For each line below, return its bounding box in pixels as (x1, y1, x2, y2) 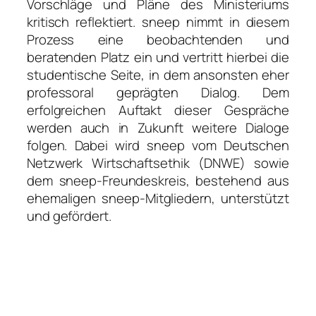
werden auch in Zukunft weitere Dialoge (27, 118, 289, 137)
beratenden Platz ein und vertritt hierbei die (27, 47, 289, 66)
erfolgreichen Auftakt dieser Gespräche (27, 100, 289, 119)
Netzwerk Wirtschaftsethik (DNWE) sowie (27, 153, 289, 172)
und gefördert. (27, 206, 111, 225)
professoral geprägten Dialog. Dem (27, 83, 289, 102)
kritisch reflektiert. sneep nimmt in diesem (27, 12, 289, 31)
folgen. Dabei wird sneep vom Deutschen (27, 135, 289, 154)
